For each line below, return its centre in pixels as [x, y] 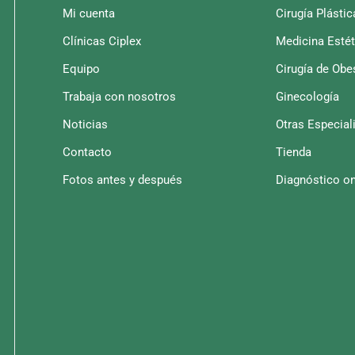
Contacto [88, 152]
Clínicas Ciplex [102, 41]
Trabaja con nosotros [120, 97]
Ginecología [308, 97]
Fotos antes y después [123, 180]
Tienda [294, 152]
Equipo [82, 69]
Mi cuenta [89, 13]
